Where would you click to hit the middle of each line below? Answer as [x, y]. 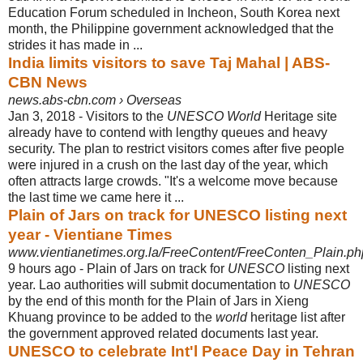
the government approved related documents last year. [163, 333]
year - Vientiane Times [90, 234]
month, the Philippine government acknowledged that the [171, 28]
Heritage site [299, 116]
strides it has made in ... [75, 45]
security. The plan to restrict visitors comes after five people [176, 148]
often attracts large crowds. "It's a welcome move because [173, 181]
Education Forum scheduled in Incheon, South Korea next [174, 12]
